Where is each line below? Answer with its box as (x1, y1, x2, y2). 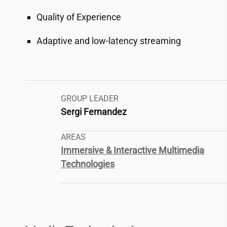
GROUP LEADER (61, 94, 119, 103)
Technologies (61, 159, 115, 169)
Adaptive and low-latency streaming (36, 35, 181, 46)
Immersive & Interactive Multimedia (61, 145, 204, 156)
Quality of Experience (36, 12, 121, 22)
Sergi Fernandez (61, 106, 127, 117)
